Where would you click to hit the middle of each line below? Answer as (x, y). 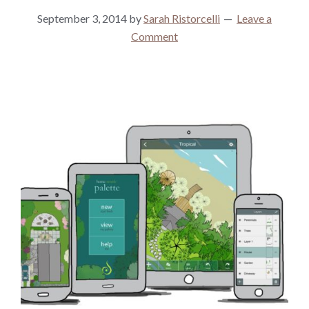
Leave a (254, 19)
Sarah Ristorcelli (182, 19)
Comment (154, 37)
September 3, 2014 (82, 19)
